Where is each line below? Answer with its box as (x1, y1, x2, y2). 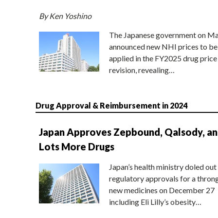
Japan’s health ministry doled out (109, 162, 217, 171)
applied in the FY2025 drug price (109, 53, 217, 63)
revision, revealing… (109, 65, 175, 74)
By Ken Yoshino (38, 11, 91, 20)
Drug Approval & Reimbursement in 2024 (35, 100, 187, 110)
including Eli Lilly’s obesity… (109, 197, 201, 206)
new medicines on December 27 (109, 185, 215, 195)
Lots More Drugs (38, 140, 114, 152)
